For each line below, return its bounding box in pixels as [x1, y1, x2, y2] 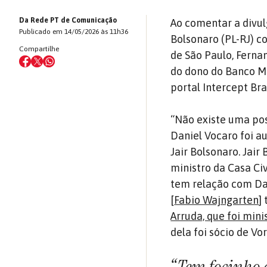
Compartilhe [19, 45, 59, 54]
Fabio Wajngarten [174, 194, 259, 207]
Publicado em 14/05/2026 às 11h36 [19, 27, 128, 36]
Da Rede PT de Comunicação [19, 16, 117, 25]
